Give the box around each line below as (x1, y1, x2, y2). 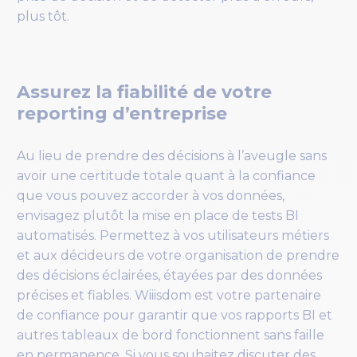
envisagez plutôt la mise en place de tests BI (17, 207, 299, 223)
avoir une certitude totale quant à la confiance (17, 167, 316, 183)
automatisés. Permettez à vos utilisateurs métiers (17, 227, 329, 243)
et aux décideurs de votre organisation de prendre (17, 247, 339, 263)
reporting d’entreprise (17, 103, 227, 125)
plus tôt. (17, 9, 69, 25)
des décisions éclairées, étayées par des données (17, 267, 322, 283)
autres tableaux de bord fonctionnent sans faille (17, 327, 324, 343)
